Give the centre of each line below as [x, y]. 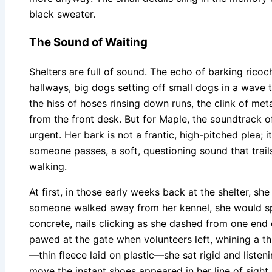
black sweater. [62, 14]
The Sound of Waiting [88, 42]
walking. [48, 167]
